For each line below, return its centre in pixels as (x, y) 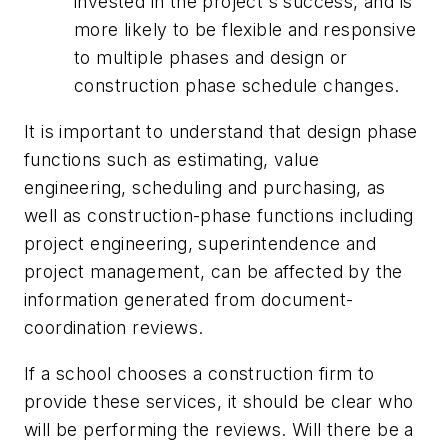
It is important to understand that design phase (221, 132)
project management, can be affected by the (213, 272)
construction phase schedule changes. (237, 86)
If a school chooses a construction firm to (199, 373)
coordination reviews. (114, 328)
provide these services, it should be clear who (219, 401)
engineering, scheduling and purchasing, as (205, 188)
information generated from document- (189, 300)
